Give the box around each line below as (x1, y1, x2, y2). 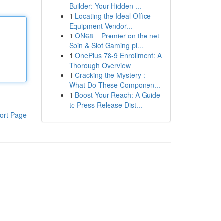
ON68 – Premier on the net (74, 31, 159, 40)
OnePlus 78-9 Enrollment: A (74, 50, 162, 60)
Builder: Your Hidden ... (69, 1, 141, 11)
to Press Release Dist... (69, 100, 142, 110)
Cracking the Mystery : (74, 70, 145, 80)
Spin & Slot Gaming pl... (69, 40, 143, 50)
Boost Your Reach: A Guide (74, 90, 160, 100)
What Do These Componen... (69, 80, 160, 90)
